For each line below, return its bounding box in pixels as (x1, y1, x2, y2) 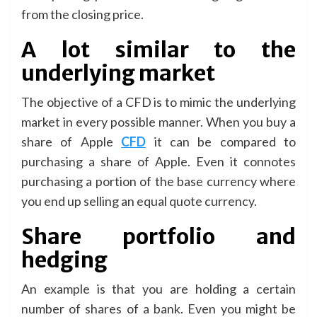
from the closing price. (21, 6, 144, 22)
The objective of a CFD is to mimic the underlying (21, 93, 296, 110)
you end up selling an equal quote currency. (21, 192, 257, 209)
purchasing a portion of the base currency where (21, 173, 296, 189)
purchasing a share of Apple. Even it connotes (21, 153, 296, 169)
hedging (21, 246, 108, 273)
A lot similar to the (21, 35, 296, 63)
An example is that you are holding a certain (21, 280, 296, 296)
